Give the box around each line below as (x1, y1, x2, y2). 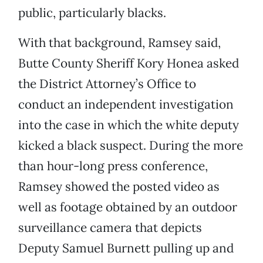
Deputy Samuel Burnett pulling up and (18, 240, 234, 257)
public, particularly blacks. (18, 5, 166, 21)
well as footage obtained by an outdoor (18, 199, 237, 215)
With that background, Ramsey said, (18, 35, 221, 51)
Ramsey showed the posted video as (18, 178, 220, 195)
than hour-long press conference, (18, 158, 208, 174)
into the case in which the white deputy (18, 117, 239, 133)
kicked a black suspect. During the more (18, 137, 243, 154)
